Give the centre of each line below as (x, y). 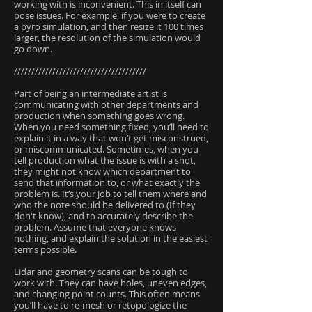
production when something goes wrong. (99, 116)
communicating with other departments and (106, 104)
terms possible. (45, 249)
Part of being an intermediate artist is (91, 93)
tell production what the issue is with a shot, (105, 160)
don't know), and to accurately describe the (103, 216)
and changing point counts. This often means (107, 294)
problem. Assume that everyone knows (95, 227)
